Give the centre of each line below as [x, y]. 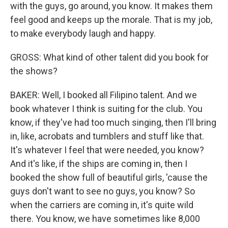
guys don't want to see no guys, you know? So [103, 191]
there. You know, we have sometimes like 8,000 [105, 219]
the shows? [34, 71]
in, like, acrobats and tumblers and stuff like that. [107, 136]
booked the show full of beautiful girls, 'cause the [109, 177]
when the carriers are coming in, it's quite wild [102, 205]
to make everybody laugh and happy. [83, 33]
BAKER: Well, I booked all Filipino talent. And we [104, 95]
